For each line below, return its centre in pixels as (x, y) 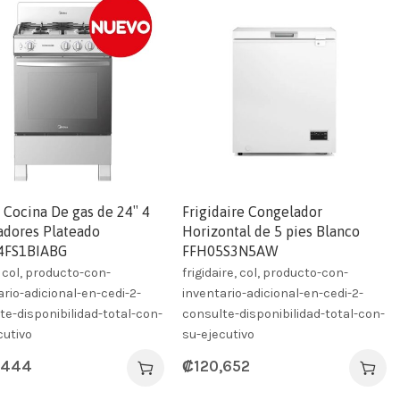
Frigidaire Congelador (253, 211)
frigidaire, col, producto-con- (266, 272)
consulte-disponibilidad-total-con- (284, 313)
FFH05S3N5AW (231, 250)
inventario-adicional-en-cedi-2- (273, 293)
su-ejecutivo (219, 334)
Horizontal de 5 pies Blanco (271, 231)
